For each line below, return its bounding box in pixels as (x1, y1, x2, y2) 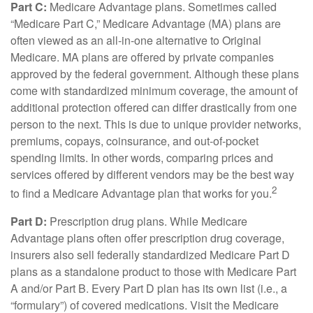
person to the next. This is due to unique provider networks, (10, 116, 301, 133)
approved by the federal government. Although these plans (10, 66, 299, 82)
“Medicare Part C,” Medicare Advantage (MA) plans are (10, 15, 281, 32)
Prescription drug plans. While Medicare (47, 212, 247, 229)
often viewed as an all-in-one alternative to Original (10, 32, 261, 49)
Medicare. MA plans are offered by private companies (10, 49, 274, 66)
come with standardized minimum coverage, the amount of (10, 82, 298, 99)
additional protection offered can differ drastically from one (10, 99, 297, 116)
